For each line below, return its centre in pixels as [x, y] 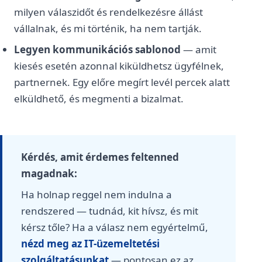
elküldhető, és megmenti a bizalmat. [99, 99]
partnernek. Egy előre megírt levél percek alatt [122, 82]
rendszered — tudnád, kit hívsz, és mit [110, 211]
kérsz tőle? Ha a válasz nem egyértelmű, [115, 227]
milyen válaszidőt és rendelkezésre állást [108, 12]
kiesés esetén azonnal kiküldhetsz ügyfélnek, [119, 66]
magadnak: [49, 173]
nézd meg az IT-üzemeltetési [90, 244]
